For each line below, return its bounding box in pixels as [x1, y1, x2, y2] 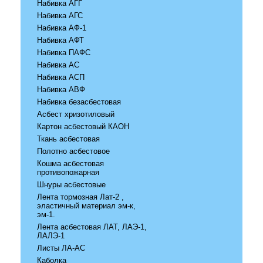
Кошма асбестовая [37, 159, 104, 168]
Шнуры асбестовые [37, 180, 106, 189]
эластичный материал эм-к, [37, 201, 136, 210]
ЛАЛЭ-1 [37, 231, 65, 240]
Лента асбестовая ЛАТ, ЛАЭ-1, [37, 222, 147, 231]
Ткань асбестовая [37, 134, 100, 143]
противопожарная [37, 167, 100, 177]
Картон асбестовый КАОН [37, 122, 130, 131]
